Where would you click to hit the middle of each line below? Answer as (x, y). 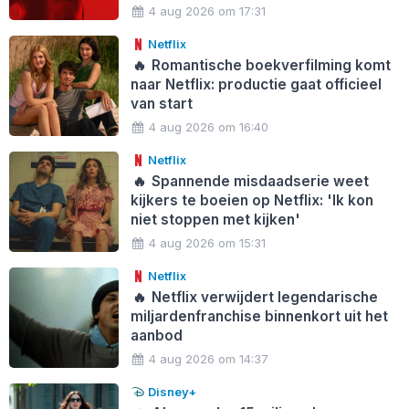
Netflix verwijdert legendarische (263, 297)
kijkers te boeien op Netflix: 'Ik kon (252, 200)
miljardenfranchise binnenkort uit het (259, 316)
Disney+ (171, 391)
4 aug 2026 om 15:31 (208, 242)
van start (161, 103)
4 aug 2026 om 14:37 (209, 358)
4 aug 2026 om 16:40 (209, 126)
